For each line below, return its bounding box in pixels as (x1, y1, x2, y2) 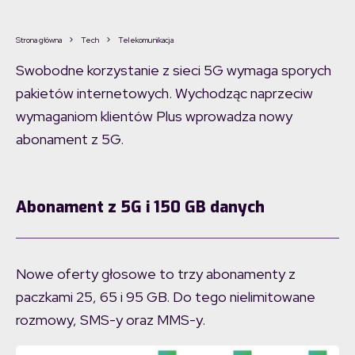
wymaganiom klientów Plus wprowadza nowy (16, 107, 292, 126)
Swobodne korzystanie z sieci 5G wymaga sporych (16, 61, 331, 80)
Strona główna (16, 35, 62, 46)
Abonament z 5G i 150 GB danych (16, 197, 265, 219)
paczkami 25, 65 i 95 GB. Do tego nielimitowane (16, 288, 315, 307)
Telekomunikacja (118, 35, 174, 46)
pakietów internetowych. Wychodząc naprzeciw (16, 84, 313, 103)
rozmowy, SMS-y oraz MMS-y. (16, 311, 205, 330)
